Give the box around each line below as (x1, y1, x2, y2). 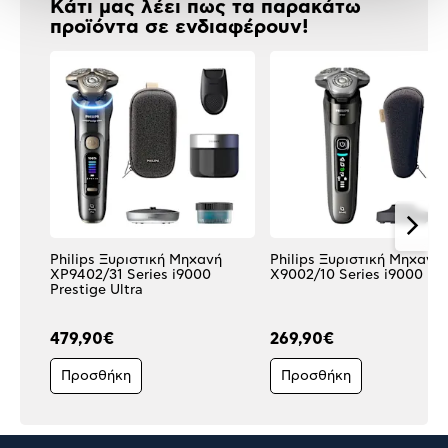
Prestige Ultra (50, 283, 143, 297)
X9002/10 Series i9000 (270, 268, 423, 282)
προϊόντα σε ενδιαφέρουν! (50, 16, 309, 37)
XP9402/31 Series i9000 (50, 268, 211, 282)
